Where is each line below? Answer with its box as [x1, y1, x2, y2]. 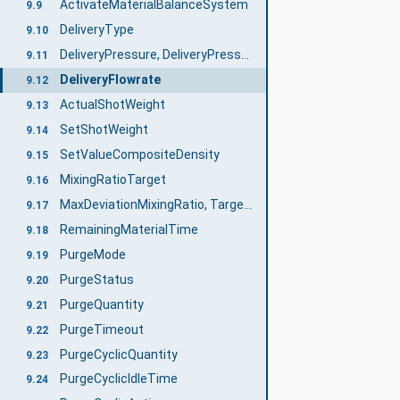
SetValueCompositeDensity [59, 147, 220, 162]
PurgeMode [59, 246, 126, 262]
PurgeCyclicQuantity [59, 346, 178, 362]
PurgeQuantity [59, 296, 144, 312]
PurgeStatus [59, 271, 134, 287]
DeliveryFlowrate [59, 72, 161, 87]
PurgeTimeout [59, 321, 144, 337]
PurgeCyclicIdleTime [59, 371, 178, 387]
